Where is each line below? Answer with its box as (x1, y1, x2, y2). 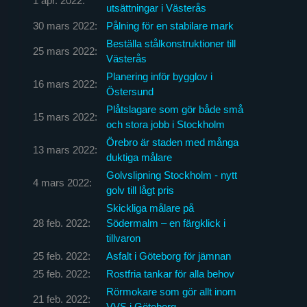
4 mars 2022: (32, 176, 92, 188)
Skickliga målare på (106, 201, 194, 214)
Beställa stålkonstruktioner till (106, 37, 236, 49)
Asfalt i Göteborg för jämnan (106, 249, 231, 262)
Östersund (106, 85, 153, 97)
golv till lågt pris (106, 184, 174, 196)
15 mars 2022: (32, 110, 97, 123)
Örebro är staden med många (106, 136, 238, 148)
